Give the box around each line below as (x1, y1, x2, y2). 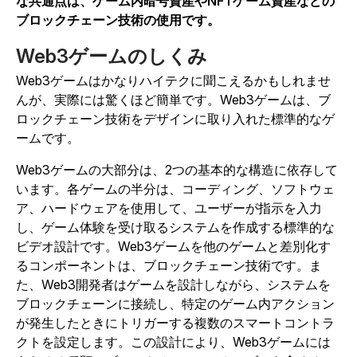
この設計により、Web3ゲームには (131, 334, 331, 351)
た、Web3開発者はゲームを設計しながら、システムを (16, 277, 331, 293)
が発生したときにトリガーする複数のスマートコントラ (16, 315, 335, 331)
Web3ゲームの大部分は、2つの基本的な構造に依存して (16, 162, 338, 178)
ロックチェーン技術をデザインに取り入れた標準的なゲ (16, 111, 335, 127)
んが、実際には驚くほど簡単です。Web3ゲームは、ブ (16, 92, 331, 108)
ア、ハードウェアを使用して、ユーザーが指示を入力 (16, 200, 322, 217)
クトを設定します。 (16, 334, 131, 351)
